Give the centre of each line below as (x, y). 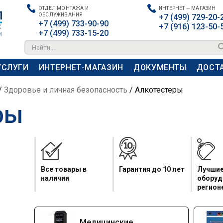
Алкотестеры (158, 90)
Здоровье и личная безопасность (66, 90)
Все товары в (64, 169)
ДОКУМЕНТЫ (160, 67)
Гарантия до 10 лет (152, 169)
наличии (55, 178)
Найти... (43, 48)
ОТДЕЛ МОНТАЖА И (63, 8)
